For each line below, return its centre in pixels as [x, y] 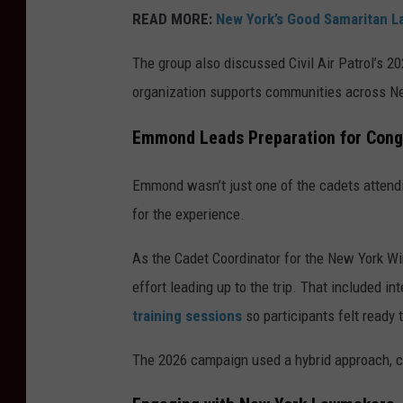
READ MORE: [172, 18]
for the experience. [188, 214]
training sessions [187, 315]
